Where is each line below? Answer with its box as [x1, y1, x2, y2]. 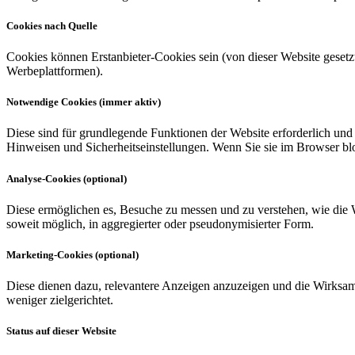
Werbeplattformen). [6, 64, 103, 78]
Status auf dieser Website [6, 325, 116, 338]
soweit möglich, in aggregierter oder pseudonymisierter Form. [6, 216, 314, 231]
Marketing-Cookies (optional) [6, 248, 139, 261]
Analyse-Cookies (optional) [6, 172, 127, 185]
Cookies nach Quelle [6, 19, 97, 32]
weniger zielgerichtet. [6, 293, 113, 307]
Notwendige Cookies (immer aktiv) [6, 96, 161, 109]
